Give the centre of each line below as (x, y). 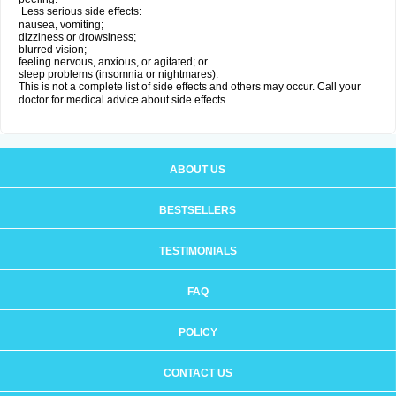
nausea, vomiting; (61, 25)
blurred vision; (53, 49)
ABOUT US (198, 170)
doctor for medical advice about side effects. (123, 100)
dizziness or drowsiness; (77, 37)
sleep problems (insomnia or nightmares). (118, 74)
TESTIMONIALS (198, 251)
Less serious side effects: (80, 11)
